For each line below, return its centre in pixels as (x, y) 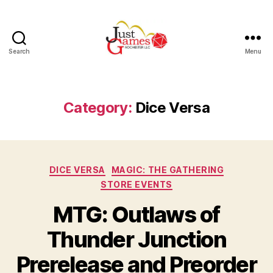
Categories (163, 167)
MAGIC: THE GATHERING (168, 170)
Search (19, 51)
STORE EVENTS (136, 184)
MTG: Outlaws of (136, 214)
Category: (97, 108)
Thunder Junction (136, 239)
